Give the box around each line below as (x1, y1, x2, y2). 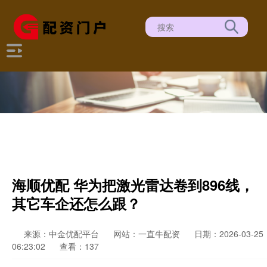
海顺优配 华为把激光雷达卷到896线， (12, 175, 254, 195)
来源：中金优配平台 (24, 228, 101, 240)
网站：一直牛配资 (113, 228, 180, 240)
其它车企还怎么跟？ (12, 193, 141, 213)
